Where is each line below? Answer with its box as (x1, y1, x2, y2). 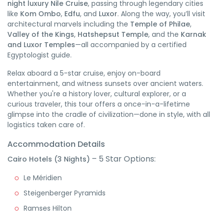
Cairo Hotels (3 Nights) (7, 154, 90, 164)
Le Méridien (24, 173, 62, 183)
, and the (148, 29, 181, 39)
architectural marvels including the (7, 19, 130, 29)
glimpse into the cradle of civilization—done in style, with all (7, 110, 210, 119)
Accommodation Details (7, 138, 105, 150)
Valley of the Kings (7, 29, 74, 39)
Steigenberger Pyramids (24, 188, 106, 198)
